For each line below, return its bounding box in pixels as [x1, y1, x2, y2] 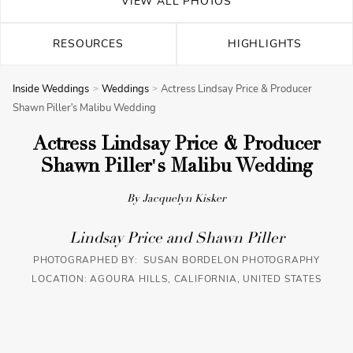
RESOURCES [53, 36, 124, 51]
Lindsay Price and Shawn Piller [69, 232, 284, 247]
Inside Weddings [13, 82, 89, 96]
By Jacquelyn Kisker [127, 194, 226, 205]
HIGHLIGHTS [228, 36, 302, 51]
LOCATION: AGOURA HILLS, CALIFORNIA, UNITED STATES [32, 273, 321, 285]
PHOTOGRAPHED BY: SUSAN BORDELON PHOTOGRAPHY [32, 254, 321, 266]
